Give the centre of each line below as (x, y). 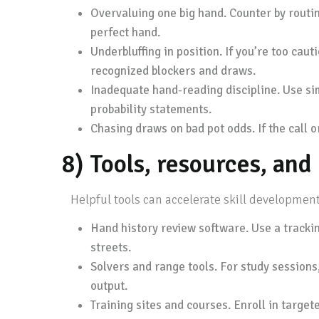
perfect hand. (125, 32)
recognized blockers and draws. (173, 71)
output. (109, 286)
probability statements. (151, 109)
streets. (111, 247)
